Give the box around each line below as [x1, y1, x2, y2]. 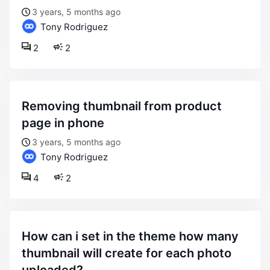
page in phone [22, 116, 104, 130]
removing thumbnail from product [22, 99, 30, 113]
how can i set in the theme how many [22, 229, 31, 243]
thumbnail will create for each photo [22, 246, 231, 260]
